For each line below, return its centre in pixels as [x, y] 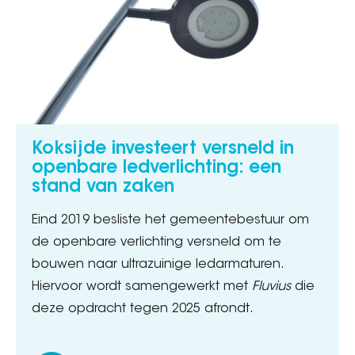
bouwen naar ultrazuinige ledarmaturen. [157, 264]
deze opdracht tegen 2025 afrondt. [143, 309]
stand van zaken [103, 187]
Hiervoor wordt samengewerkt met [142, 286]
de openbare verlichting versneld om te [157, 242]
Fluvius [271, 286]
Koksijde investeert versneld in [163, 149]
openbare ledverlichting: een [157, 168]
